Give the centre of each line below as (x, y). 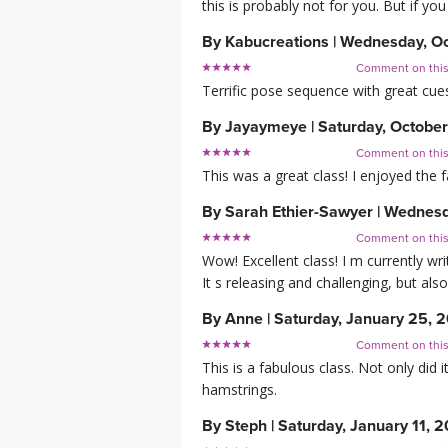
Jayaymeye (266, 127)
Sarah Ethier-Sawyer (299, 212)
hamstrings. (239, 390)
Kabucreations (277, 42)
